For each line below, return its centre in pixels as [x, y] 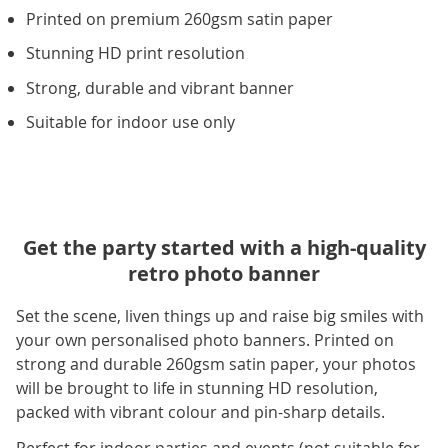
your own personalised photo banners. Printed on [205, 340]
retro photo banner [224, 274]
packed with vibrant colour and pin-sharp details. [200, 412]
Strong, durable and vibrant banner [160, 87]
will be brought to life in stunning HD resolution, [197, 388]
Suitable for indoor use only [130, 122]
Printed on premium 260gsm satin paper [179, 18]
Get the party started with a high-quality [224, 248]
